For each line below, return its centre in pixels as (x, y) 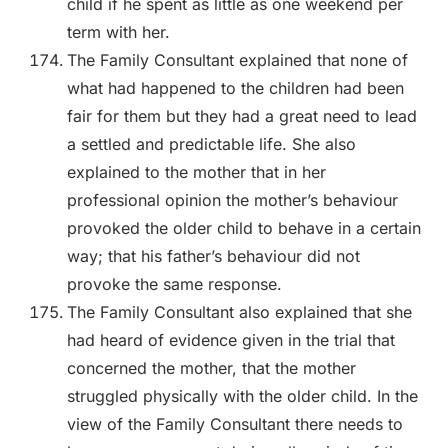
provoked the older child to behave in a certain (243, 228)
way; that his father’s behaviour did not (213, 256)
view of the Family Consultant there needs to (234, 424)
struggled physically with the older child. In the (242, 396)
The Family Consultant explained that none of (237, 60)
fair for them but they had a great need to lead (241, 116)
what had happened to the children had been (235, 88)
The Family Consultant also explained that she (239, 312)
